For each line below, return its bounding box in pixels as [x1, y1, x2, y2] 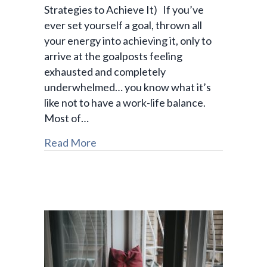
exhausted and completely [44, 65, 166, 79]
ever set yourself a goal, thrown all [44, 18, 202, 32]
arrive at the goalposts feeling [44, 49, 182, 63]
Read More [44, 136, 97, 150]
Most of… [44, 111, 89, 125]
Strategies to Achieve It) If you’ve [44, 3, 204, 17]
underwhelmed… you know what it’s [44, 80, 211, 94]
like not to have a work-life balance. [44, 96, 211, 110]
